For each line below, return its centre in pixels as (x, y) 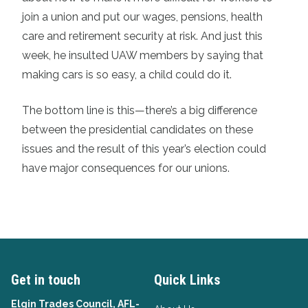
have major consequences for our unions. (126, 168)
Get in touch (46, 279)
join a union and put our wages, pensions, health (142, 16)
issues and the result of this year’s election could (144, 148)
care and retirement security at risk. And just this (142, 36)
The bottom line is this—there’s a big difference (140, 110)
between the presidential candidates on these (137, 129)
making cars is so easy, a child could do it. (127, 74)
